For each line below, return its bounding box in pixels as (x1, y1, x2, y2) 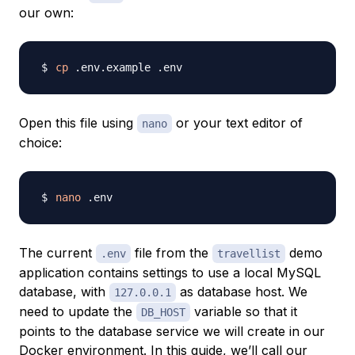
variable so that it (190, 303, 297, 319)
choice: (19, 134, 62, 151)
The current (19, 244, 96, 261)
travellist (217, 246, 281, 260)
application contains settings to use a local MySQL (19, 264, 321, 281)
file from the (131, 244, 212, 261)
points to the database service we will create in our (19, 323, 325, 339)
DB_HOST (141, 305, 185, 319)
